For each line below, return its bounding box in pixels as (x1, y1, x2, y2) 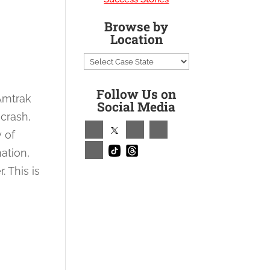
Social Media (97, 98, 176, 115)
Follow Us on (96, 86, 177, 102)
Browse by (104, 18, 169, 35)
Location (110, 31, 163, 48)
